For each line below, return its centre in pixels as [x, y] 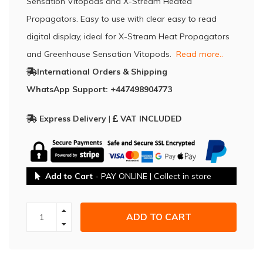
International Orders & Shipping [102, 72]
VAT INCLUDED [151, 119]
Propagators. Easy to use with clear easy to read [122, 19]
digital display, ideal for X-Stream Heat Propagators [128, 36]
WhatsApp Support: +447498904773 [99, 89]
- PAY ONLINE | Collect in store [152, 176]
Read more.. [200, 54]
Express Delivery [72, 119]
